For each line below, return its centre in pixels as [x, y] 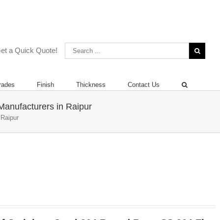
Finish [45, 85]
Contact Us [144, 85]
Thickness [91, 85]
